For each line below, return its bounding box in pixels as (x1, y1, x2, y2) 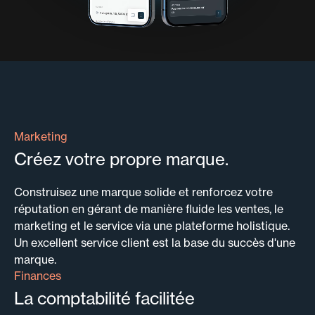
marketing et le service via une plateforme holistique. (14, 219, 290, 233)
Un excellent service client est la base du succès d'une (14, 236, 295, 250)
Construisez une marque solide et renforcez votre (14, 185, 273, 199)
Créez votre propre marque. (14, 149, 229, 169)
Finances (14, 269, 61, 283)
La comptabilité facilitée (14, 288, 195, 309)
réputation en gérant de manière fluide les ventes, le (14, 202, 283, 216)
